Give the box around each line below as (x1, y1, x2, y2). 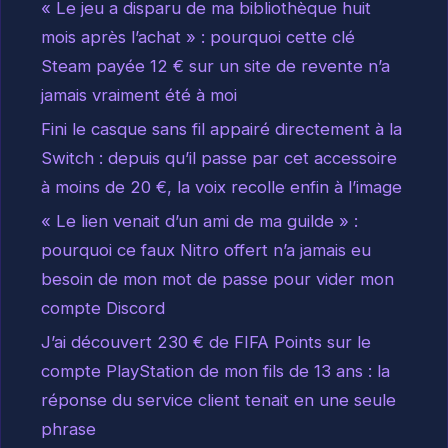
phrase (41, 418, 96, 439)
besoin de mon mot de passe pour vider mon (41, 268, 394, 289)
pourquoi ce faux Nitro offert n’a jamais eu (41, 239, 371, 260)
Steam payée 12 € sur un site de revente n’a (41, 55, 390, 76)
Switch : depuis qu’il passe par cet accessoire (41, 147, 397, 168)
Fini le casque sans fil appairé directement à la (41, 118, 402, 139)
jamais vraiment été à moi (41, 84, 237, 105)
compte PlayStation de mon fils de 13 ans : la (41, 360, 390, 381)
